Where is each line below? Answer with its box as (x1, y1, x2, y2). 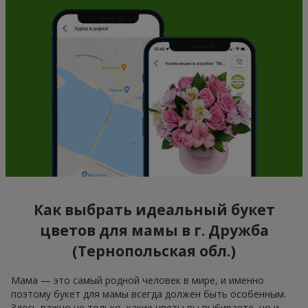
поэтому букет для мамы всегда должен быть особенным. (11, 287, 286, 300)
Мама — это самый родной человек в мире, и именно (11, 273, 264, 287)
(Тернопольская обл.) (72, 241, 236, 261)
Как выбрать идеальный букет (33, 200, 275, 220)
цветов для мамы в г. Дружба (39, 221, 269, 241)
